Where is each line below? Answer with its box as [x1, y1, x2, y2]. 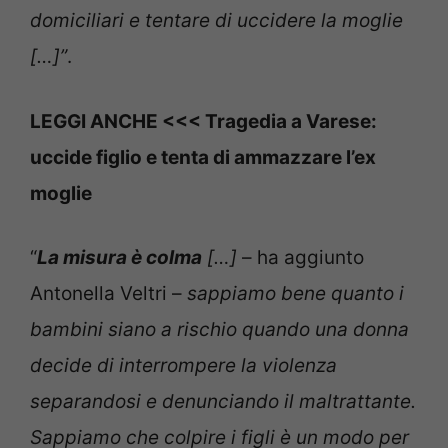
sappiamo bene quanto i [187, 282, 404, 306]
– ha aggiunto [237, 246, 364, 270]
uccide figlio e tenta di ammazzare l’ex [30, 145, 376, 169]
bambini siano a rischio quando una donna [30, 318, 409, 342]
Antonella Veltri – [30, 282, 187, 306]
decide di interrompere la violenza [30, 354, 337, 378]
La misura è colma [37, 246, 202, 270]
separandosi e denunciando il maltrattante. [30, 390, 416, 414]
